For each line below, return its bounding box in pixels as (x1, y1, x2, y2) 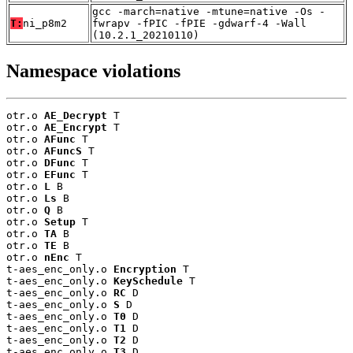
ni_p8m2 (23, 17, 67, 30)
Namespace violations (6, 61, 180, 82)
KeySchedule (113, 274, 183, 287)
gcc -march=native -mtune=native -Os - (92, 6, 325, 18)
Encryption (113, 262, 176, 275)
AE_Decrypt (44, 109, 107, 121)
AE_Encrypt (44, 121, 107, 133)
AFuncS (44, 144, 82, 157)
